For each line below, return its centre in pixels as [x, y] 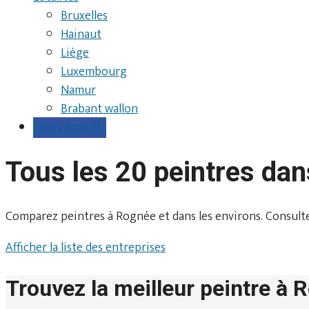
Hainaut [81, 34]
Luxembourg [94, 72]
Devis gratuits [70, 128]
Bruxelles [84, 16]
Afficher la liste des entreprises [86, 247]
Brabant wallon [99, 109]
